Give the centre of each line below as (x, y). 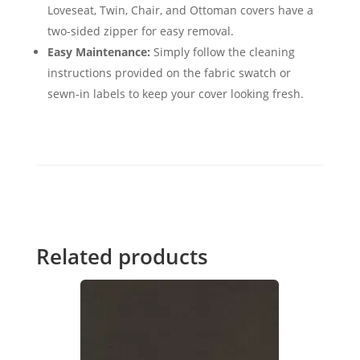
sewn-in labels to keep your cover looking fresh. (175, 94)
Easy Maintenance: (98, 52)
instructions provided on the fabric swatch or (169, 73)
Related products (122, 257)
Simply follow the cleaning (222, 52)
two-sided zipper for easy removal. (140, 31)
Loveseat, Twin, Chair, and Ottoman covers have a (180, 10)
